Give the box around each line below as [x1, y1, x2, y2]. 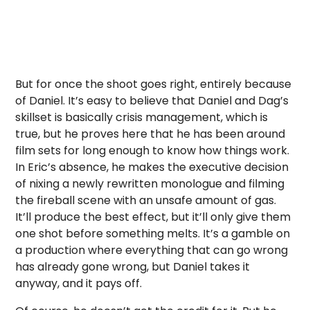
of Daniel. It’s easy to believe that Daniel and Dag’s [15, 92, 289, 109]
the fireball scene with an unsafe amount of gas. [15, 192, 277, 208]
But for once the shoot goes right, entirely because [15, 75, 292, 92]
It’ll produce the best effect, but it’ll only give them [15, 208, 291, 225]
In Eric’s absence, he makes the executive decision [15, 158, 289, 175]
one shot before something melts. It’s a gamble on [15, 225, 291, 241]
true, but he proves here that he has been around [15, 125, 286, 142]
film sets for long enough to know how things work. [15, 142, 290, 158]
